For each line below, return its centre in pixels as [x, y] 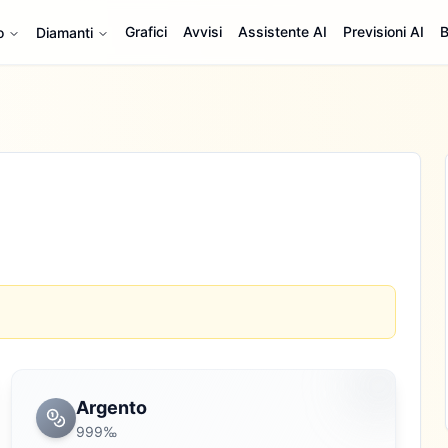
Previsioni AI [383, 31]
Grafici [145, 31]
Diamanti [64, 32]
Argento [111, 407]
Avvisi [202, 31]
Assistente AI [282, 31]
